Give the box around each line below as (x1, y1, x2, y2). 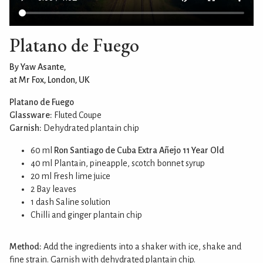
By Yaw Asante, (9, 62, 66, 72)
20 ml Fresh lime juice (31, 171, 110, 181)
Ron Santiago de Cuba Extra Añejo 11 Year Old (54, 146, 224, 156)
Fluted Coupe (52, 110, 102, 120)
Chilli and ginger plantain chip (31, 210, 142, 220)
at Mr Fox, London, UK (9, 75, 90, 85)
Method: (9, 242, 42, 252)
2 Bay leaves (31, 184, 76, 194)
